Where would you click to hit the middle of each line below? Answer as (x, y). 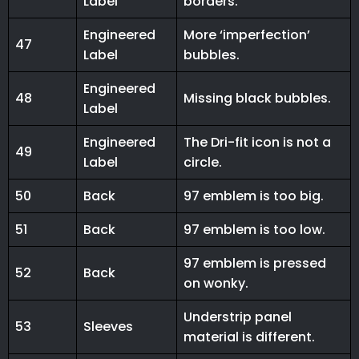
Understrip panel (238, 317)
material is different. (249, 337)
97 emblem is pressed (255, 264)
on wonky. (216, 284)
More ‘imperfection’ (247, 35)
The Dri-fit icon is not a (257, 143)
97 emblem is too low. (254, 230)
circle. (203, 163)
